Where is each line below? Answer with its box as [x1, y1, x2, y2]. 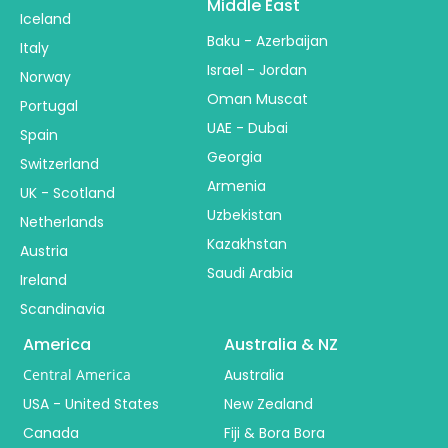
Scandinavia [20, 299, 105, 320]
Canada [23, 423, 79, 444]
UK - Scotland [20, 183, 115, 204]
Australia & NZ [224, 333, 338, 357]
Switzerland [20, 154, 99, 175]
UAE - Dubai [207, 118, 288, 139]
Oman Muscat [207, 89, 308, 110]
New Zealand [224, 394, 313, 415]
